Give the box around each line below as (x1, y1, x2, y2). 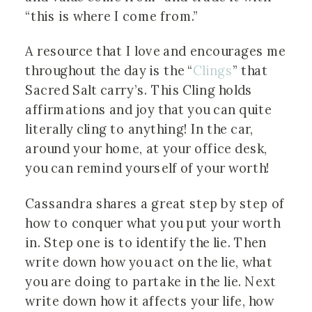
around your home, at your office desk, (25, 140, 268, 157)
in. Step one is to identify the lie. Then (25, 233, 267, 251)
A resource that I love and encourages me (25, 42, 286, 60)
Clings (192, 62, 233, 79)
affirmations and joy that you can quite (25, 101, 272, 118)
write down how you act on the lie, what (25, 253, 273, 270)
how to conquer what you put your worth (25, 214, 281, 231)
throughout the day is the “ (25, 62, 193, 79)
